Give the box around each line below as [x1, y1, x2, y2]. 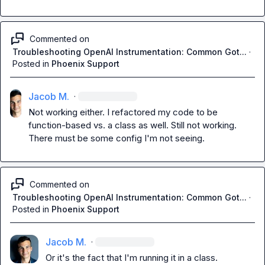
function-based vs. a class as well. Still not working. [28, 119, 237, 131]
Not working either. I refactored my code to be [28, 106, 218, 118]
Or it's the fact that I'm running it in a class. [46, 252, 218, 263]
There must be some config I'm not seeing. [28, 132, 205, 144]
